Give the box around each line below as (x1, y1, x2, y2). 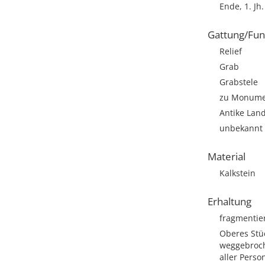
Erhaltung (208, 195, 251, 208)
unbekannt (219, 122, 263, 134)
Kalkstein (219, 167, 256, 179)
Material (208, 150, 245, 163)
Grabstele (219, 76, 258, 88)
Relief (219, 46, 242, 57)
